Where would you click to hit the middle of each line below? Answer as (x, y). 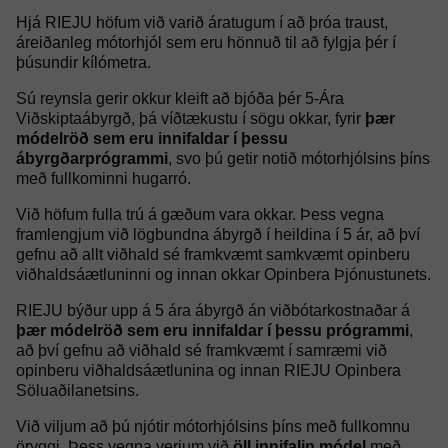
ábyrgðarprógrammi (92, 158)
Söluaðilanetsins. (77, 390)
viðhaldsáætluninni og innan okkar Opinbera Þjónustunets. (223, 274)
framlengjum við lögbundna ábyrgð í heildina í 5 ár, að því (218, 234)
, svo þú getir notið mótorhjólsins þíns (299, 158)
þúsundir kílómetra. (83, 62)
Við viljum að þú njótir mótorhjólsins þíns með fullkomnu (213, 426)
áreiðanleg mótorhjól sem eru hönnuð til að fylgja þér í (206, 42)
